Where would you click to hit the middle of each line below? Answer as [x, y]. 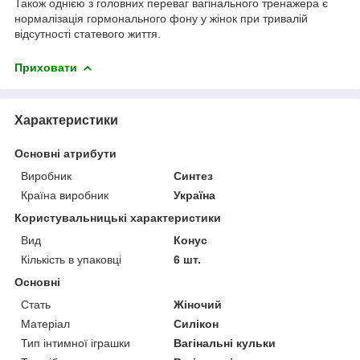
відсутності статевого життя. [88, 33]
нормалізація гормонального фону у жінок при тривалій [161, 18]
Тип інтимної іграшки [76, 343]
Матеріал [45, 323]
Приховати [46, 67]
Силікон [196, 323]
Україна [195, 195]
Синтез [194, 176]
